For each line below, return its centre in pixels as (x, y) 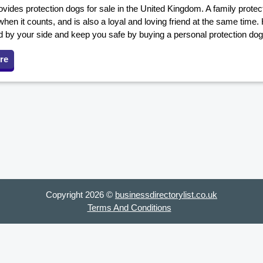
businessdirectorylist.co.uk (166, 194)
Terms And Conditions (129, 207)
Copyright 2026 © (80, 194)
